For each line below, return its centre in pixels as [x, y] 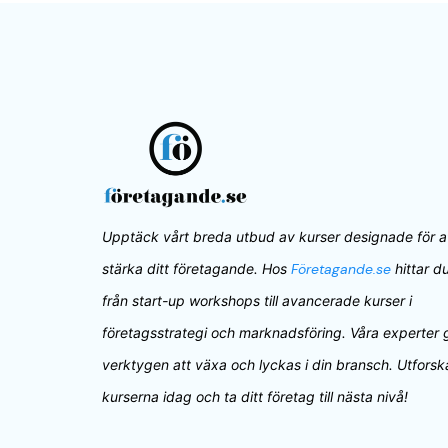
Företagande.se [341, 268]
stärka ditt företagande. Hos [196, 268]
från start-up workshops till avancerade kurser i [257, 300]
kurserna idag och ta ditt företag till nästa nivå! [255, 396]
